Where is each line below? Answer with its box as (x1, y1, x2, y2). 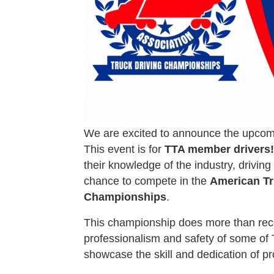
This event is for (84, 143, 165, 156)
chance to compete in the (84, 175, 210, 188)
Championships (84, 191, 166, 204)
